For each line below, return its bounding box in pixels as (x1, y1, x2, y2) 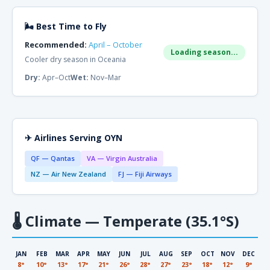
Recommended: (25, 39, 87, 50)
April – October (89, 39, 142, 50)
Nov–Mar (89, 72, 121, 83)
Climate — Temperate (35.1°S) (22, 211, 239, 231)
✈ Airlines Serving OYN (25, 132, 122, 143)
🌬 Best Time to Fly (25, 20, 107, 32)
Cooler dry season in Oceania (25, 54, 126, 64)
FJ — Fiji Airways (118, 169, 172, 178)
